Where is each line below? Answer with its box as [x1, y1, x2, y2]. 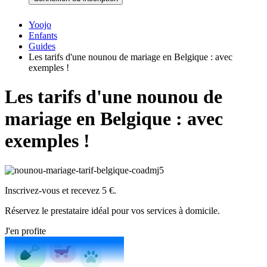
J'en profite [5, 225, 46, 236]
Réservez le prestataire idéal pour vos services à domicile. [5, 205, 220, 216]
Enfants [29, 30, 57, 41]
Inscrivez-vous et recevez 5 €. [5, 185, 116, 195]
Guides [29, 41, 55, 51]
